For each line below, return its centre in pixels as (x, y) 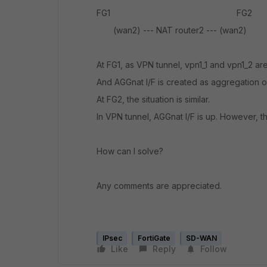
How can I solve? (130, 151)
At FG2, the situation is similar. (153, 99)
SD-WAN (201, 238)
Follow (214, 249)
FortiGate (154, 238)
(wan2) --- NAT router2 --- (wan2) (172, 30)
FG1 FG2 (174, 13)
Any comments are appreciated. (159, 186)
